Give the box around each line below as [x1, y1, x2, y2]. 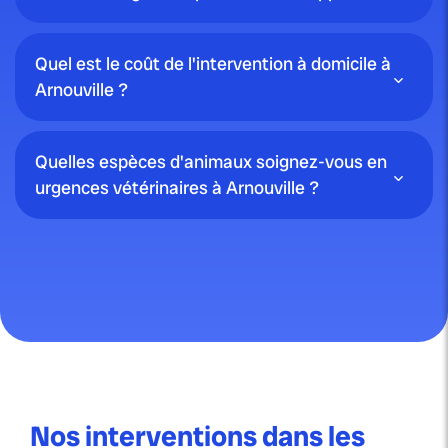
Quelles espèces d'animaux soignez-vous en [35, 150, 387, 174]
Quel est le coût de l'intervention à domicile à [35, 52, 391, 76]
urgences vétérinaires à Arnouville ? [35, 176, 319, 200]
